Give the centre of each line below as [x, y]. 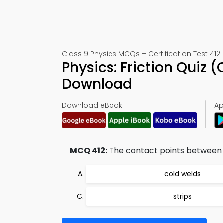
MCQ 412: [88, 151]
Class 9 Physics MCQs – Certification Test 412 [141, 54]
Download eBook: [93, 105]
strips [182, 196]
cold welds [182, 174]
